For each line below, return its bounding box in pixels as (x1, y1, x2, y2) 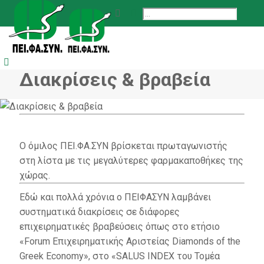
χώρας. (19, 170, 50, 181)
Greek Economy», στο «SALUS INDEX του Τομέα (19, 250, 220, 262)
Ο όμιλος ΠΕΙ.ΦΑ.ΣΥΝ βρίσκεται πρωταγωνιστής (19, 140, 227, 151)
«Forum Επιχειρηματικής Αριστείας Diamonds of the (19, 236, 240, 247)
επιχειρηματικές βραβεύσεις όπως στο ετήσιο (19, 221, 220, 232)
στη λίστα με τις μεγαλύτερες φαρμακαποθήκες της (19, 155, 243, 166)
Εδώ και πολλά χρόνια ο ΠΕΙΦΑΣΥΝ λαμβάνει (19, 192, 211, 203)
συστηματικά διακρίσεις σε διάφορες (19, 206, 180, 217)
